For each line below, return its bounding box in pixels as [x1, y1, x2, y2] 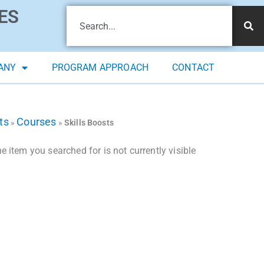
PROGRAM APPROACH [51, 62, 149, 74]
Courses [16, 115, 57, 128]
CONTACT [172, 62, 215, 74]
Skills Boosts [64, 118, 114, 128]
